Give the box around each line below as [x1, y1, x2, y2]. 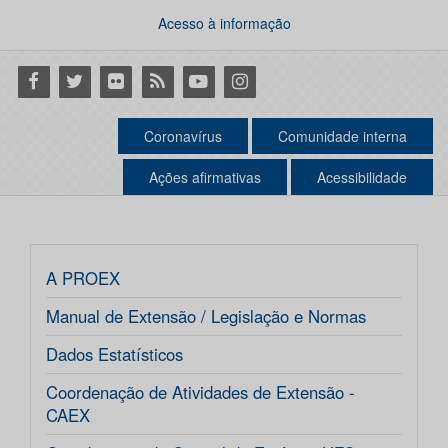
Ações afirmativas [149, 167, 261, 188]
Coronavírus [144, 126, 222, 147]
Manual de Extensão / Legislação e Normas [46, 304, 366, 329]
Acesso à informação [157, 13, 291, 33]
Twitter [55, 67, 108, 93]
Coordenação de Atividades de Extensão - [46, 380, 355, 405]
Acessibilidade [317, 167, 407, 188]
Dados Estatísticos [46, 342, 183, 367]
